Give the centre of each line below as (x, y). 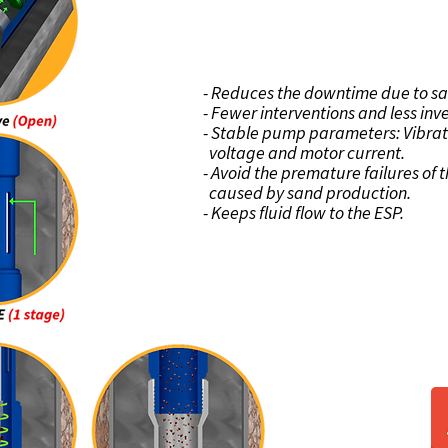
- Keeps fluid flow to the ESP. (303, 212)
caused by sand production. (307, 192)
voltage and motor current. (304, 152)
